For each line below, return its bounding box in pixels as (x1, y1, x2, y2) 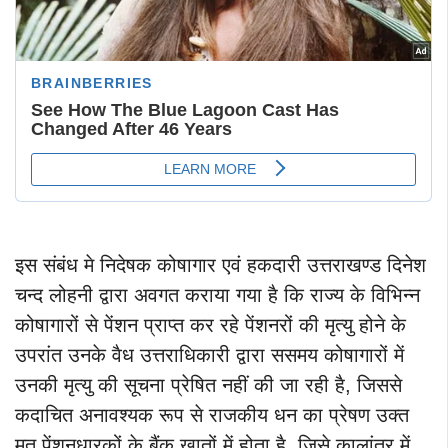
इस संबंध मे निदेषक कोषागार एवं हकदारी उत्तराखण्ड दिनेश (15, 253, 426, 276)
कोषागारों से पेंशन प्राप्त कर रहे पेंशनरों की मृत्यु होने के (15, 313, 406, 336)
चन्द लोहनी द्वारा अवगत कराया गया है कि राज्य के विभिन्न (15, 283, 420, 306)
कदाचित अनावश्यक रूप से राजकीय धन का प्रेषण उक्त (15, 403, 409, 426)
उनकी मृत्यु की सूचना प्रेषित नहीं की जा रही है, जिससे (15, 373, 402, 396)
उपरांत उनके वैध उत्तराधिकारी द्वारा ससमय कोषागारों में (15, 343, 404, 366)
